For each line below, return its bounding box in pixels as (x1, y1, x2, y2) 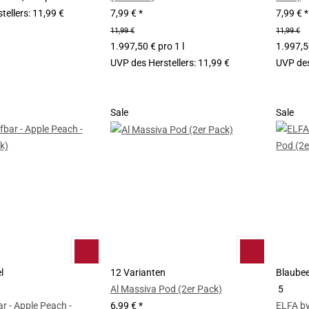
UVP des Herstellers (110, 57, 194, 68)
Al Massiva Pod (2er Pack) (110, 283, 222, 295)
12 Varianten (110, 267, 166, 279)
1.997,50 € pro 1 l (110, 40, 184, 52)
